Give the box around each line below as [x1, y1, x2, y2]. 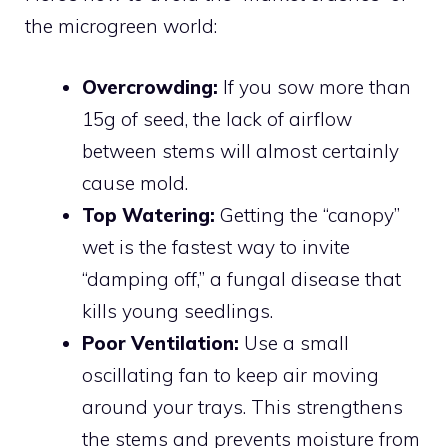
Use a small [239, 330, 349, 355]
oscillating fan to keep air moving [82, 362, 379, 387]
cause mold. [82, 170, 188, 195]
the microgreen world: [25, 14, 217, 39]
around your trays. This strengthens [82, 394, 403, 419]
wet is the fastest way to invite [82, 234, 350, 259]
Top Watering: [82, 202, 215, 227]
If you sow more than [218, 74, 411, 99]
